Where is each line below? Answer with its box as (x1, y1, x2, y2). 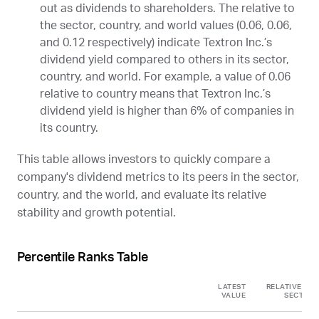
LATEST (218, 283, 246, 291)
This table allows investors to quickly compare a (17, 154, 271, 166)
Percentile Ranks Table (17, 251, 149, 265)
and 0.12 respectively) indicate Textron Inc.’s (40, 37, 272, 49)
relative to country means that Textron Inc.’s (40, 88, 271, 100)
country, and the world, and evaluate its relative (17, 189, 266, 202)
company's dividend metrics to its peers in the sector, (17, 172, 299, 184)
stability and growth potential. (17, 207, 176, 219)
